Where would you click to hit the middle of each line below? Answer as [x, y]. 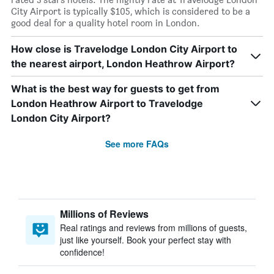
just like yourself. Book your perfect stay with [146, 240]
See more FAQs [137, 144]
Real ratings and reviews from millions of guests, [154, 228]
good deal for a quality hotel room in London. [106, 23]
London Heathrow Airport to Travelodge [107, 103]
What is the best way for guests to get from [115, 89]
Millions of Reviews [104, 214]
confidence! [82, 252]
